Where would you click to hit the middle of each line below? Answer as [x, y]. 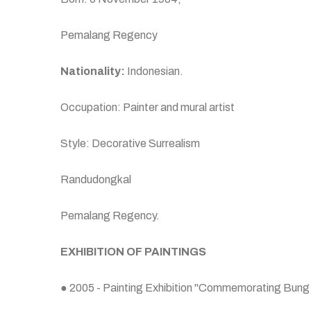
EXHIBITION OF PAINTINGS [133, 252]
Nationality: [93, 71]
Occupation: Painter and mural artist [148, 107]
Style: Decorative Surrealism [130, 143]
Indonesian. [154, 71]
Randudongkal [96, 179]
